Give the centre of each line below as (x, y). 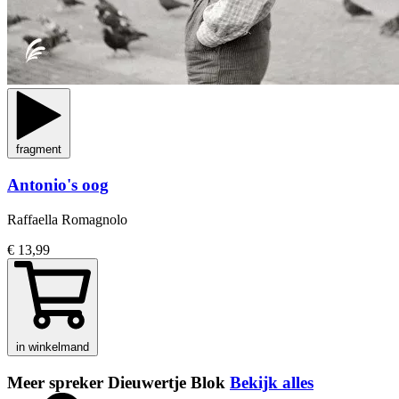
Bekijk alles (272, 382)
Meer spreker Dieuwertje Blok (118, 382)
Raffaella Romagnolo (67, 219)
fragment (39, 150)
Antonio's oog (58, 185)
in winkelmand (53, 346)
